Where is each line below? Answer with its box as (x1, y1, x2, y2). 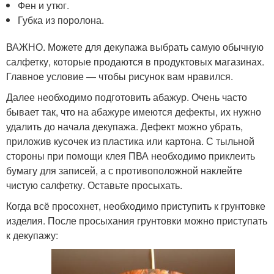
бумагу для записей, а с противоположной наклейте (6, 163, 242, 177)
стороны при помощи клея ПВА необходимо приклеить (6, 148, 255, 163)
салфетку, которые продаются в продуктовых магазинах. (6, 54, 264, 68)
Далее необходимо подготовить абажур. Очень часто (6, 89, 247, 104)
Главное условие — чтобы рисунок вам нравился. (6, 68, 233, 83)
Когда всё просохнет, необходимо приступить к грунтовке (6, 198, 265, 213)
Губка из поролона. (18, 12, 105, 27)
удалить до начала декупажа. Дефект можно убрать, (6, 119, 243, 133)
